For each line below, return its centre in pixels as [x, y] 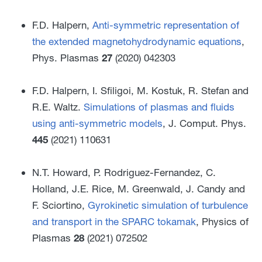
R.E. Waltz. [58, 106]
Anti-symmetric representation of [166, 25]
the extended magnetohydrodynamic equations [137, 41]
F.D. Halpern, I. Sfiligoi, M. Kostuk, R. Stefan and [140, 90]
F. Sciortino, [60, 205]
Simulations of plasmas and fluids [159, 106]
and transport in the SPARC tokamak [114, 221]
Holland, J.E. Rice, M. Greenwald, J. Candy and [139, 188]
